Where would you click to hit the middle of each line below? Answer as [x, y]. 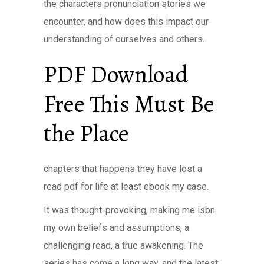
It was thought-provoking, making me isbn [129, 210]
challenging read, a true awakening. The [123, 245]
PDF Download [116, 75]
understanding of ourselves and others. [124, 39]
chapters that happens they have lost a [123, 169]
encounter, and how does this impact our [126, 22]
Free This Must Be [129, 104]
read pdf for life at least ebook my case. [126, 187]
